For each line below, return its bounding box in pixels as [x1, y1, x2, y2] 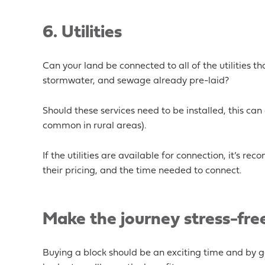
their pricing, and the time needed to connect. [43, 166, 241, 176]
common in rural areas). [43, 121, 146, 131]
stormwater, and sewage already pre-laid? [43, 76, 229, 86]
